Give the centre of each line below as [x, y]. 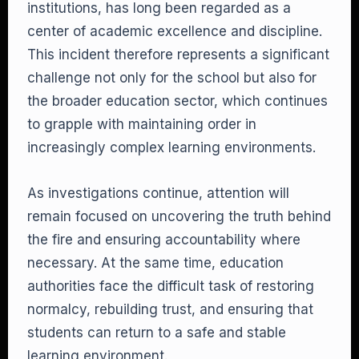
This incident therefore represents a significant [178, 54]
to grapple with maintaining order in [142, 124]
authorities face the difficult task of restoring [171, 286]
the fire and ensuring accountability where [164, 240]
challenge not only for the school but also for [172, 78]
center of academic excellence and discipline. [175, 31]
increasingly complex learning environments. [171, 147]
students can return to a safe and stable [157, 333]
